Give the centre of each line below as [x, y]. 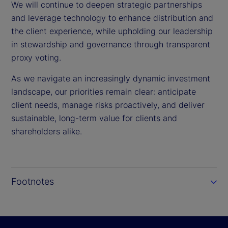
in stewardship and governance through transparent [111, 45]
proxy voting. [36, 58]
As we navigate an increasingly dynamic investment [111, 79]
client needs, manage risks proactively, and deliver [108, 105]
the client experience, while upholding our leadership [112, 31]
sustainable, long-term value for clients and [94, 118]
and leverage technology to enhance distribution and [112, 18]
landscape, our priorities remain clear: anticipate [104, 92]
